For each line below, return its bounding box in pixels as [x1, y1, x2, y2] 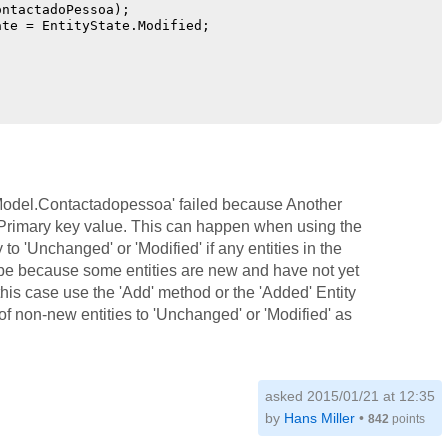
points [388, 412, 425, 426]
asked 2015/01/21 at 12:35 [264, 388, 435, 404]
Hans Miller [283, 410, 355, 426]
